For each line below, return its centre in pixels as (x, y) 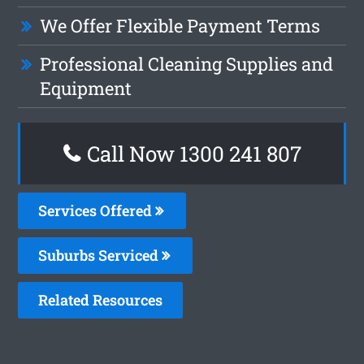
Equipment (86, 88)
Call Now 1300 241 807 (191, 153)
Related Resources (101, 299)
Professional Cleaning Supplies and (187, 63)
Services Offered (97, 210)
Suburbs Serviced (100, 255)
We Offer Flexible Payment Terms (180, 25)
